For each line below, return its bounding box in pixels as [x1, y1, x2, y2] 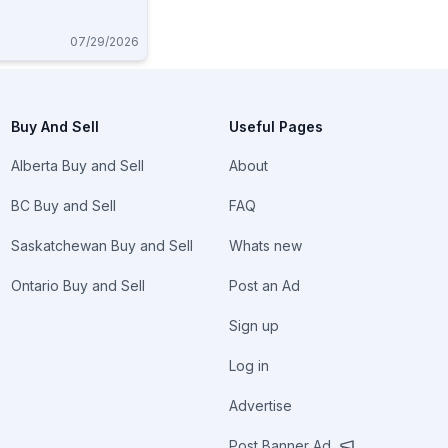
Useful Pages [229, 118, 324, 135]
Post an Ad [229, 277, 301, 294]
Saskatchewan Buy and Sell [10, 237, 193, 254]
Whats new [229, 237, 303, 254]
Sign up [229, 317, 280, 334]
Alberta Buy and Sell [10, 157, 144, 174]
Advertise [229, 397, 293, 414]
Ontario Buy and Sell [10, 277, 145, 294]
